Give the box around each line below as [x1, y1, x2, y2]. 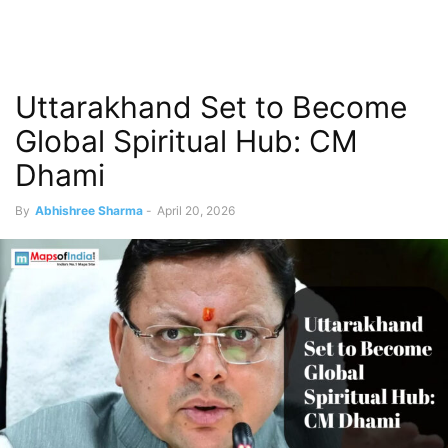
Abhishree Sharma [35, 203, 143, 218]
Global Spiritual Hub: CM [15, 123, 358, 159]
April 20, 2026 [157, 203, 235, 218]
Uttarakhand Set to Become [15, 89, 407, 125]
